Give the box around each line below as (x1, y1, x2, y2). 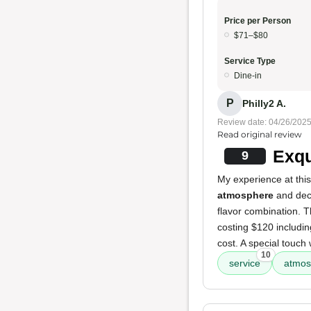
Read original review (217, 129, 302, 140)
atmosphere (217, 190, 274, 201)
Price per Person (224, 16, 291, 26)
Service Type (224, 56, 276, 66)
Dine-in (234, 71, 262, 81)
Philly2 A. (242, 97, 286, 109)
